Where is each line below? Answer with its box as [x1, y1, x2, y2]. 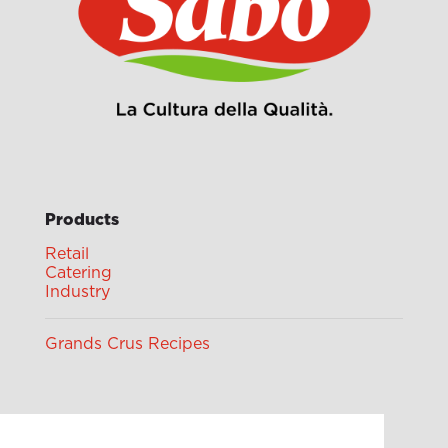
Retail [45, 246, 89, 263]
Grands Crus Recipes [45, 336, 210, 353]
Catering [45, 265, 112, 282]
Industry [45, 284, 110, 301]
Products [45, 212, 119, 229]
